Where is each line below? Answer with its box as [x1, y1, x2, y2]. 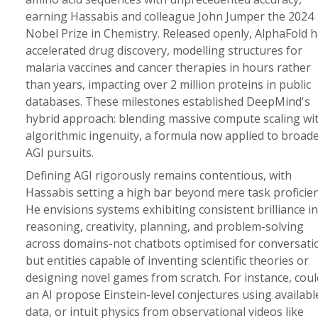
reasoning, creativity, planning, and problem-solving [25, 219, 304, 234]
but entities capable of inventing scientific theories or [25, 253, 309, 268]
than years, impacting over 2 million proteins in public [25, 77, 311, 92]
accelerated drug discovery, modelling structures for [25, 43, 302, 58]
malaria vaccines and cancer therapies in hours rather [25, 60, 311, 75]
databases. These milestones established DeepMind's [25, 94, 310, 109]
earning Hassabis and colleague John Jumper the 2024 [25, 9, 314, 24]
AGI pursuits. [25, 145, 94, 160]
